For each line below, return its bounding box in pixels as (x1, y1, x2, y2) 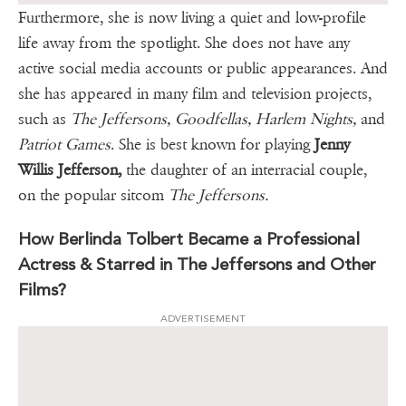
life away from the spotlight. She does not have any (18, 34, 350, 53)
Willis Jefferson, (18, 160, 121, 180)
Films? (18, 279, 66, 301)
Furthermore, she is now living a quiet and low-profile (18, 8, 366, 28)
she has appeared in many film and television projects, (18, 84, 372, 104)
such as (18, 110, 71, 130)
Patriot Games (18, 135, 111, 155)
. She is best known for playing (111, 135, 314, 155)
